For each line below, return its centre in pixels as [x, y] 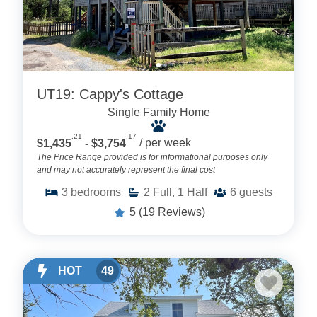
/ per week [165, 143]
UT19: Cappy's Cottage [110, 94]
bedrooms [96, 192]
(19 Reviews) [172, 212]
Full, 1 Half [180, 192]
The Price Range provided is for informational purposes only [152, 157]
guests [256, 192]
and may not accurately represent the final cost [126, 169]
